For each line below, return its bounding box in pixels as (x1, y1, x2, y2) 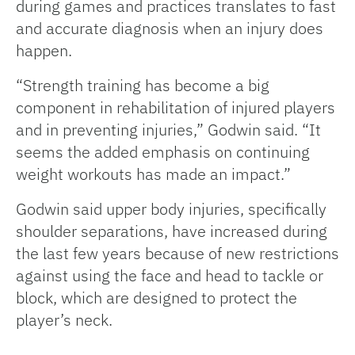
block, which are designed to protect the (16, 287, 297, 309)
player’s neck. (16, 309, 113, 331)
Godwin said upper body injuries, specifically (16, 198, 326, 220)
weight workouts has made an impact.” (16, 163, 291, 185)
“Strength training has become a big (16, 74, 269, 97)
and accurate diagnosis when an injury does (16, 17, 323, 40)
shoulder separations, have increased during (16, 220, 327, 242)
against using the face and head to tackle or (16, 265, 323, 287)
